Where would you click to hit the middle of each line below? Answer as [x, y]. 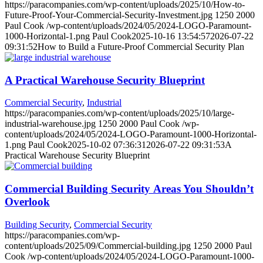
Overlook [27, 202]
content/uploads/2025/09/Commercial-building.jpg [98, 245]
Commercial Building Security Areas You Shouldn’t [129, 189]
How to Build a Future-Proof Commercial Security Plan [141, 46]
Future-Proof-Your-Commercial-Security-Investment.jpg [109, 15]
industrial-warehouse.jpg [50, 124]
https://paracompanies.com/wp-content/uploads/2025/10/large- [119, 113]
